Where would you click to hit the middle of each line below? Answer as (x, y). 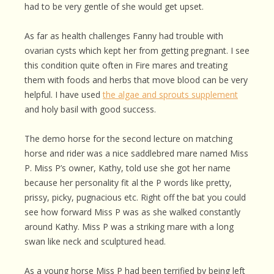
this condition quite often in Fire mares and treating (126, 65)
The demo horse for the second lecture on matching (128, 139)
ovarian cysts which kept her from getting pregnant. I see (137, 50)
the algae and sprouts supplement (170, 94)
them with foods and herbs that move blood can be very (136, 80)
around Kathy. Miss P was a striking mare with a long (129, 227)
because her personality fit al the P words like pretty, (128, 183)
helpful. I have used (64, 94)
